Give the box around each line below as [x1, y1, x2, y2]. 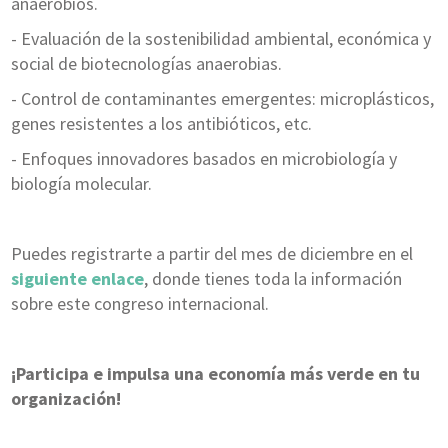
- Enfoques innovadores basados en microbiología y [10, 147, 397, 171]
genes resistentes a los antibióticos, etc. [10, 112, 312, 136]
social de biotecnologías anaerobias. [10, 52, 282, 76]
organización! [10, 387, 121, 411]
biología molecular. [10, 172, 152, 196]
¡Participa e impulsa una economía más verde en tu [10, 362, 420, 386]
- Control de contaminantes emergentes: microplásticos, [10, 87, 434, 111]
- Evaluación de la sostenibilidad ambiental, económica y [10, 27, 431, 51]
